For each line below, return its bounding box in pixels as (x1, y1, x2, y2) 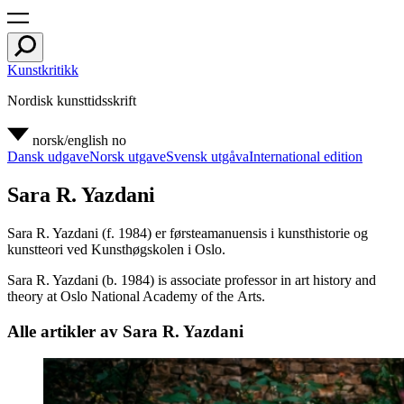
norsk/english (32, 133, 108, 148)
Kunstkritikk (7, 62, 78, 78)
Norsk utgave (89, 149, 166, 164)
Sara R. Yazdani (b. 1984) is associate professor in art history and (7, 271, 376, 288)
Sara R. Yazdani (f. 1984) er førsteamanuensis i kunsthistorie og (7, 225, 368, 241)
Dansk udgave (7, 149, 89, 164)
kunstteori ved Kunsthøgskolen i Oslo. (7, 241, 225, 257)
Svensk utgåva (166, 149, 249, 164)
